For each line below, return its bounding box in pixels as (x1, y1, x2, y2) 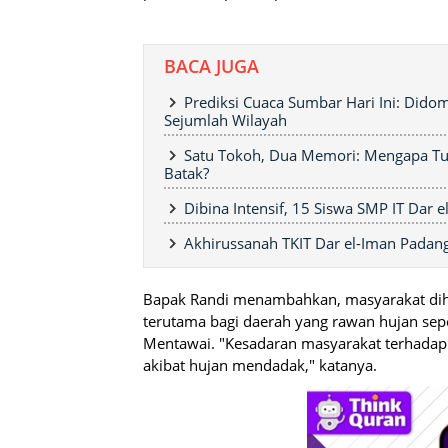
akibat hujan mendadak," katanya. (143, 354, 377, 375)
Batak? (164, 162, 209, 183)
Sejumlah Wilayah (164, 109, 287, 130)
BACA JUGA (164, 53, 259, 78)
